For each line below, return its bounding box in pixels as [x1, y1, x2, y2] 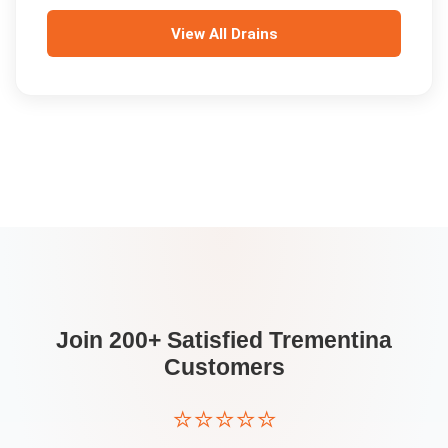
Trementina [269, 326, 392, 353]
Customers [163, 353, 285, 380]
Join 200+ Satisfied [56, 326, 269, 353]
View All [170, 24, 231, 43]
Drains [230, 24, 278, 43]
